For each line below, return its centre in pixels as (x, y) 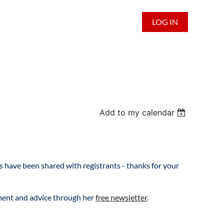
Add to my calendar (137, 112)
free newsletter (121, 197)
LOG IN (165, 22)
